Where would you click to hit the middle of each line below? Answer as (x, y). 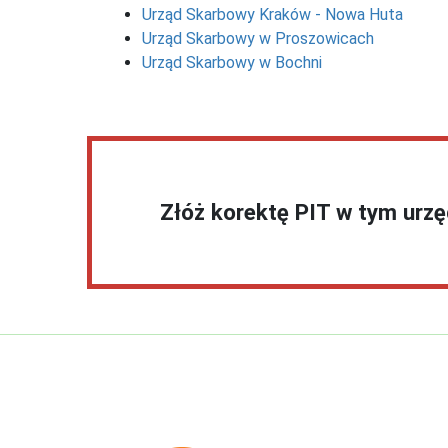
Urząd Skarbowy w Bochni (232, 62)
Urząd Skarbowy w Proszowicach (258, 38)
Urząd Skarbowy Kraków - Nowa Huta (272, 14)
